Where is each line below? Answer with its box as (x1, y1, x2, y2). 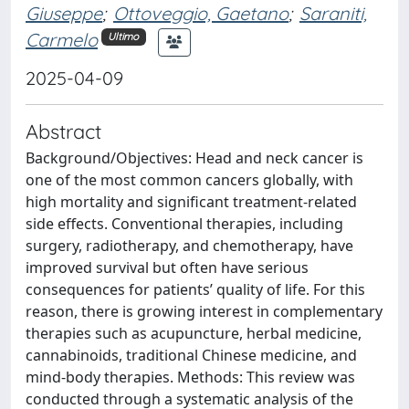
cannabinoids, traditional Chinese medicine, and (26, 344, 357, 365)
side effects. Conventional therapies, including (26, 213, 343, 234)
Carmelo (26, 28, 98, 52)
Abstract (26, 118, 101, 143)
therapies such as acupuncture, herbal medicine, (26, 322, 362, 343)
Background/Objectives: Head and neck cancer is (26, 147, 363, 168)
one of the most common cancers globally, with (26, 169, 353, 190)
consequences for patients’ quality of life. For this (26, 278, 365, 299)
